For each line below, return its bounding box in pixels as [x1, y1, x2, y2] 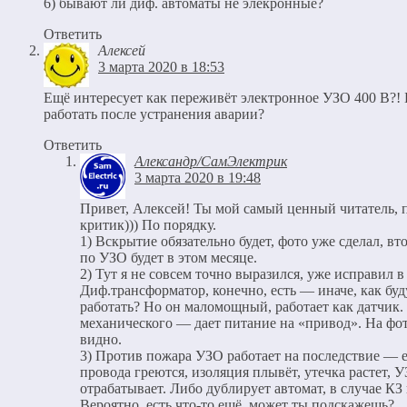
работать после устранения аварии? [44, 105, 264, 122]
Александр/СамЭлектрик [134, 153, 287, 169]
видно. [80, 331, 122, 347]
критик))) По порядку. [80, 216, 216, 233]
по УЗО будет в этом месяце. [80, 249, 257, 265]
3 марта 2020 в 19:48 [134, 169, 261, 185]
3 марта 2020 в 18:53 [98, 58, 224, 74]
